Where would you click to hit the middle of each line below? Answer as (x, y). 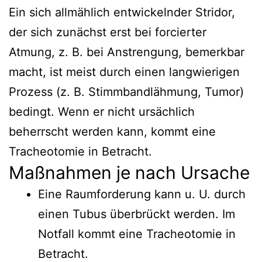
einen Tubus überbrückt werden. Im (137, 214)
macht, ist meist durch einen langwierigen (124, 72)
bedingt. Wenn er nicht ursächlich (102, 111)
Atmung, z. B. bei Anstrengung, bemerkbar (127, 52)
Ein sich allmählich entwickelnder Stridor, (122, 12)
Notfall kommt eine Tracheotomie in (137, 234)
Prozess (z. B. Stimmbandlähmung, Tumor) (126, 92)
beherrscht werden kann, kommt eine (112, 131)
